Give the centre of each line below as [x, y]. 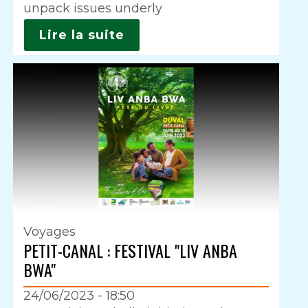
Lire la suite [82, 35]
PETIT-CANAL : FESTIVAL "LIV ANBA [131, 250]
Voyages [50, 231]
